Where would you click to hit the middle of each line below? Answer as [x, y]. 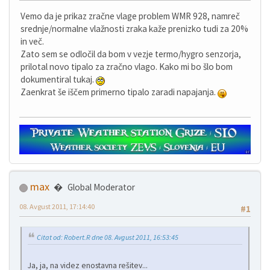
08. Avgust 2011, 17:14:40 [57, 207]
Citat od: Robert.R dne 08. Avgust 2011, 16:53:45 [108, 237]
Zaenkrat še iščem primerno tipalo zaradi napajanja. [119, 92]
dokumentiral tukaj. [58, 79]
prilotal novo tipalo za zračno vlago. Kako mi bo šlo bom [127, 67]
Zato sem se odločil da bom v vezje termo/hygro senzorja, [131, 54]
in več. [32, 41]
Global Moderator [101, 187]
